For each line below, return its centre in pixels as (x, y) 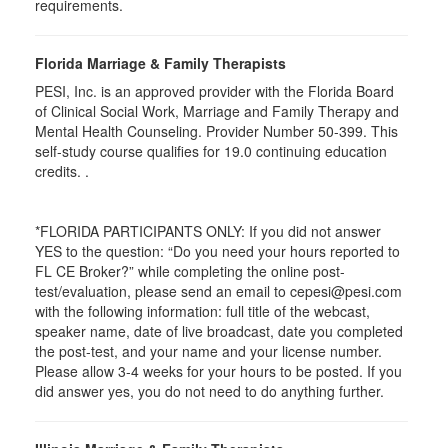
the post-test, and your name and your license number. (208, 351)
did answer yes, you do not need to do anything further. (209, 391)
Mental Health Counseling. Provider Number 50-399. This (216, 131)
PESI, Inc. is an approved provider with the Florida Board (214, 91)
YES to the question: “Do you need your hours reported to (217, 251)
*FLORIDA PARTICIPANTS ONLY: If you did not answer (208, 231)
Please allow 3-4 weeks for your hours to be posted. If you (218, 371)
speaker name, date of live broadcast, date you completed (219, 331)
